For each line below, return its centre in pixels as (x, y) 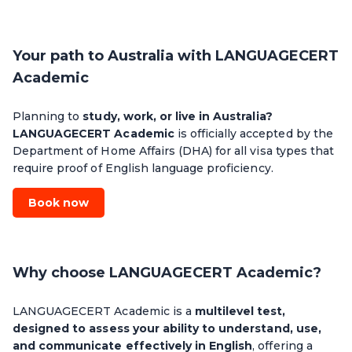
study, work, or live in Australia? (176, 116)
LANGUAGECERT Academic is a (104, 311)
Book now (59, 202)
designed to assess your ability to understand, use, (167, 328)
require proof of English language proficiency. (143, 168)
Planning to (46, 116)
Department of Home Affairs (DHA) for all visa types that (173, 150)
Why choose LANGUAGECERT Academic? (167, 272)
